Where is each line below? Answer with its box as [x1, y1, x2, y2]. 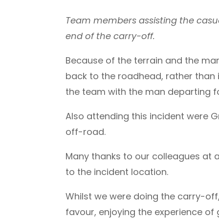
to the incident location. [66, 165, 169, 178]
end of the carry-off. [66, 29, 155, 42]
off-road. [66, 125, 106, 138]
